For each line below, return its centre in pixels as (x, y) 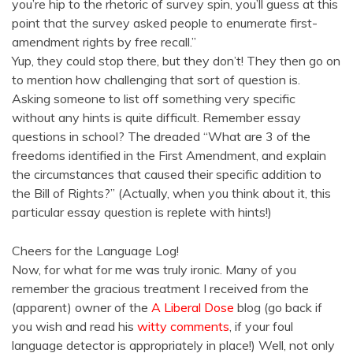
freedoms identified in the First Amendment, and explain (169, 155)
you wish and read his (74, 326)
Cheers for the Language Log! (95, 251)
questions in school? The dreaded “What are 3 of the (161, 136)
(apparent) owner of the (82, 307)
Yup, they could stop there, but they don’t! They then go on (176, 61)
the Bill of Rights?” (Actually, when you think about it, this (171, 193)
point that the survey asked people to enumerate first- (165, 23)
